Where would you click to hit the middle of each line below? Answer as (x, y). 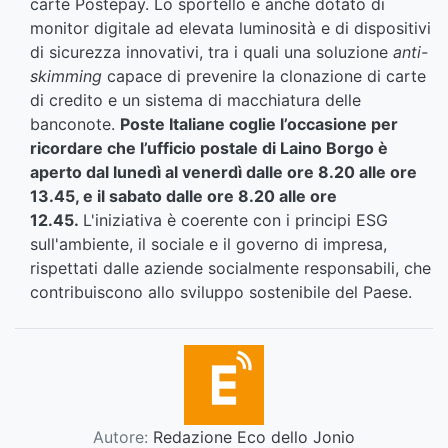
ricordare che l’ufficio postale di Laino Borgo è (209, 148)
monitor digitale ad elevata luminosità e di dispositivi (230, 28)
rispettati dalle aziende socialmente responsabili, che (230, 268)
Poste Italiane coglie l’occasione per (259, 124)
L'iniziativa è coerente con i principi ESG (235, 220)
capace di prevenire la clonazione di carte (264, 76)
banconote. (75, 124)
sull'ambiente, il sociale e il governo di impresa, (208, 244)
